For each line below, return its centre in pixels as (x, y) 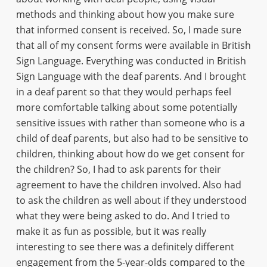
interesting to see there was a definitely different (125, 247)
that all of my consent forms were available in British (133, 45)
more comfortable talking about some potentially (126, 107)
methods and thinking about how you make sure (125, 14)
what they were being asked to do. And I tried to (123, 216)
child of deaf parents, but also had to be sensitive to (132, 138)
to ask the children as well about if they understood (131, 200)
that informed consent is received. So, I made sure (128, 30)
